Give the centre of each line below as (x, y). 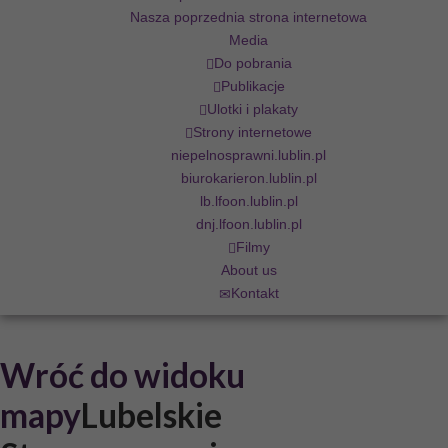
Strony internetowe (252, 132)
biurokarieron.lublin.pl (248, 178)
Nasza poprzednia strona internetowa (248, 17)
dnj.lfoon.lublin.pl (248, 224)
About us (248, 270)
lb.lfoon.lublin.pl (248, 201)
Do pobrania (252, 63)
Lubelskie (151, 415)
